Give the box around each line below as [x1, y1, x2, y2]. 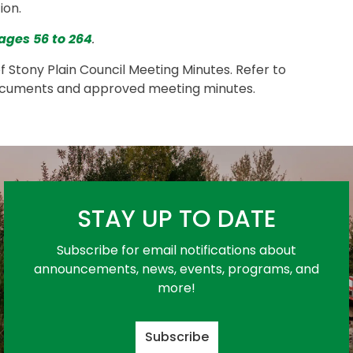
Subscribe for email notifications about [57, 241, 296, 259]
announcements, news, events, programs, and [34, 260, 319, 278]
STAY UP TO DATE [77, 203, 276, 236]
